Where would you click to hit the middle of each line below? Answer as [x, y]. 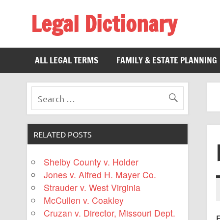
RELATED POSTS [63, 134]
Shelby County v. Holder [91, 162]
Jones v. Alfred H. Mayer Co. [100, 175]
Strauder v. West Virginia [92, 188]
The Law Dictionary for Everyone [95, 42]
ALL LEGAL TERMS [67, 60]
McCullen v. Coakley [84, 200]
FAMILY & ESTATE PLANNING [166, 60]
